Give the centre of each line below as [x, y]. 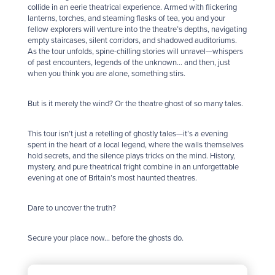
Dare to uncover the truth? [72, 208]
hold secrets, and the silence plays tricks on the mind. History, [131, 156]
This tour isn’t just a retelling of [80, 134]
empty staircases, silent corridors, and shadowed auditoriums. [132, 41]
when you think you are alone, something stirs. [107, 74]
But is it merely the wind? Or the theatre [96, 104]
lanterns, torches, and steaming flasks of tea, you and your [126, 19]
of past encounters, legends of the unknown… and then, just [129, 63]
